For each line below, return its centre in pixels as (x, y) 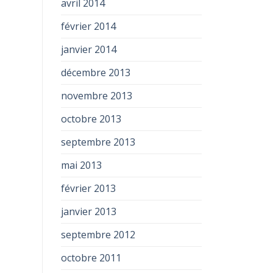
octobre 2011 (91, 258)
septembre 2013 (98, 142)
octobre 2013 (91, 119)
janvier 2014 (88, 49)
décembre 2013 (95, 73)
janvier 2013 (88, 211)
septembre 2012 (98, 235)
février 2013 (88, 188)
